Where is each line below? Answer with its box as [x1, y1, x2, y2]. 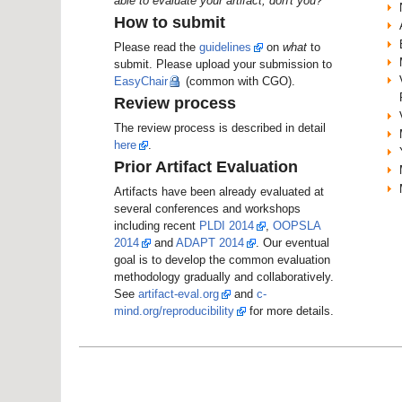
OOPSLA [273, 218, 321, 232]
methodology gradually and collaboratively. [114, 269, 334, 284]
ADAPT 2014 [176, 235, 244, 249]
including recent [114, 218, 199, 232]
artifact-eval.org [138, 286, 219, 301]
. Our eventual [256, 235, 329, 249]
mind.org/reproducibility [114, 303, 234, 318]
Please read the [114, 39, 199, 54]
